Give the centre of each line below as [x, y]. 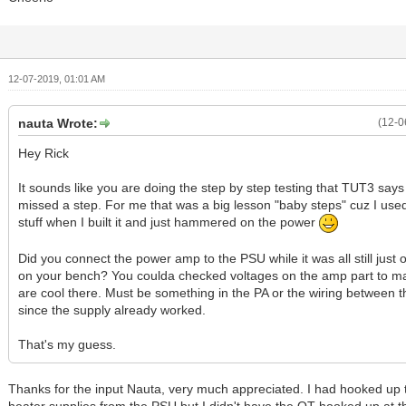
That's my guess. [68, 345]
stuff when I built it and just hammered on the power [169, 222]
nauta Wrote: [58, 124]
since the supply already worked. [112, 310]
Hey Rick [44, 154]
